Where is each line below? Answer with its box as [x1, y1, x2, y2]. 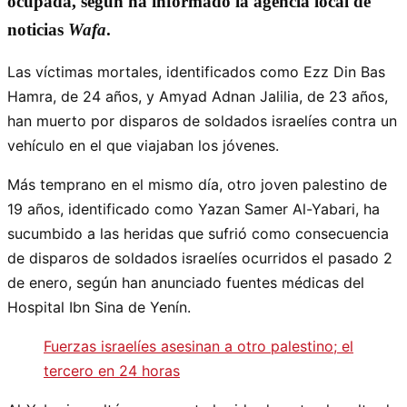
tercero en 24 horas [44, 362, 180, 381]
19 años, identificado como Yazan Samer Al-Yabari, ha [7, 200, 380, 219]
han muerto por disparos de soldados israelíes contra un [7, 112, 397, 131]
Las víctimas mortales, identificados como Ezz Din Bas [7, 63, 385, 82]
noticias [7, 19, 68, 39]
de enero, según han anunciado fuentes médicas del [7, 273, 364, 293]
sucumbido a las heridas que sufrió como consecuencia [7, 224, 389, 243]
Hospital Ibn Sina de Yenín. [7, 298, 191, 317]
